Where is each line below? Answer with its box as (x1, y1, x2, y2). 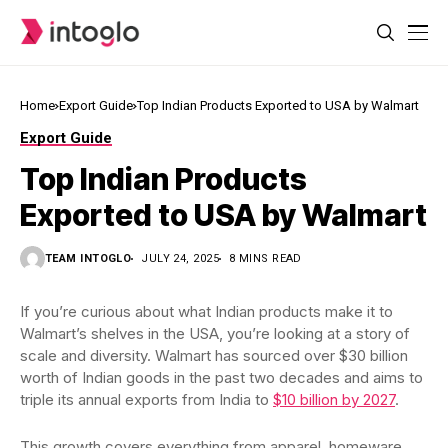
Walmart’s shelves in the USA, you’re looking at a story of (20, 324, 410, 343)
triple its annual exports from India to (20, 390, 273, 409)
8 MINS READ (229, 252, 302, 265)
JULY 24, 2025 (141, 252, 220, 265)
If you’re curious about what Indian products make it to (20, 302, 393, 321)
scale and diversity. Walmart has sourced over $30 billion (20, 346, 408, 365)
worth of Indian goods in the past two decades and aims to (20, 368, 423, 387)
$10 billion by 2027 (273, 390, 395, 409)
